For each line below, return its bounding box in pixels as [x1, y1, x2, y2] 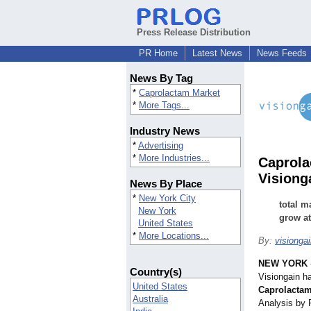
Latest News [192, 48, 242, 58]
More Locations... [139, 230, 209, 242]
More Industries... [139, 153, 210, 164]
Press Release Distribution [137, 27, 251, 37]
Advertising [138, 140, 183, 151]
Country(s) [130, 266, 182, 278]
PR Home [139, 48, 178, 58]
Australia [133, 294, 168, 305]
